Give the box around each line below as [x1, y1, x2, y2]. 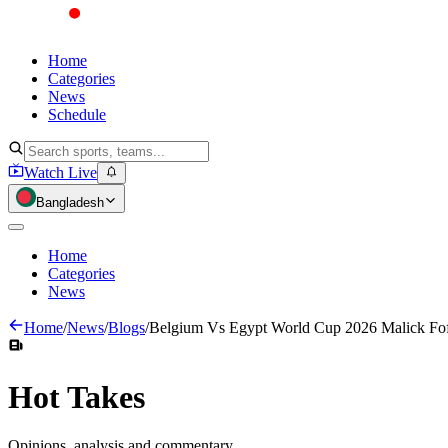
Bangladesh [36, 195, 104, 211]
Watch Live [24, 164, 97, 182]
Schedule [48, 106, 106, 123]
